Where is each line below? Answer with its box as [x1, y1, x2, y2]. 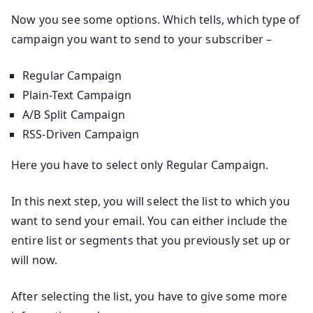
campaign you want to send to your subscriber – [11, 31, 272, 48]
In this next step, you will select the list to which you [11, 194, 290, 210]
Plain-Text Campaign [22, 87, 132, 103]
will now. [11, 252, 58, 268]
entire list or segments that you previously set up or [11, 233, 291, 249]
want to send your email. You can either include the [11, 213, 288, 229]
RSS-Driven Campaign [22, 126, 140, 143]
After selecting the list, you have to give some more [11, 289, 288, 305]
